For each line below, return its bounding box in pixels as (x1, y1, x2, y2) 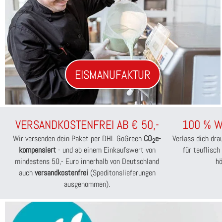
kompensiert (18, 145, 56, 156)
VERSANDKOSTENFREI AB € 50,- (15, 117, 159, 133)
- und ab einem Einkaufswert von (55, 145, 156, 156)
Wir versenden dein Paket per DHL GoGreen (13, 133, 144, 144)
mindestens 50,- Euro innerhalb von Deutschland (15, 156, 159, 167)
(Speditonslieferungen (88, 167, 156, 178)
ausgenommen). (64, 179, 110, 190)
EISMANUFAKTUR (74, 66, 151, 82)
